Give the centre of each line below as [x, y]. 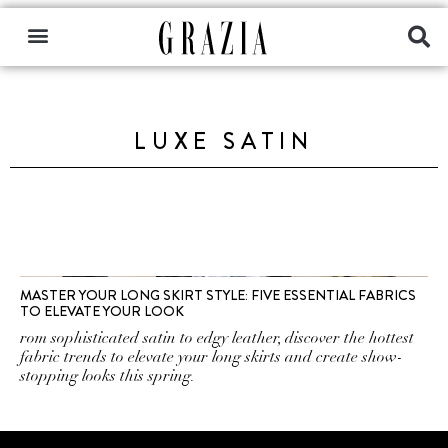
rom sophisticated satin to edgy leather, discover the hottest [217, 338]
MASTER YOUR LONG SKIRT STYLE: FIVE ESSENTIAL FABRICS [218, 295]
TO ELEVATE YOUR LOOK [102, 311]
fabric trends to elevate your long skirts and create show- [211, 357]
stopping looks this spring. [107, 376]
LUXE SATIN [224, 141]
